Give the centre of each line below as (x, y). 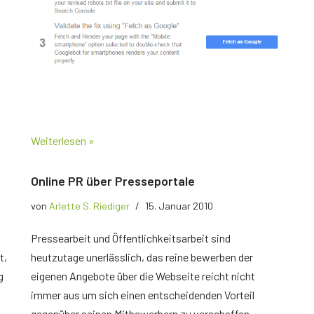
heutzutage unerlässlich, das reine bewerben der (142, 257)
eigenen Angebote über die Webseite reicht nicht (143, 275)
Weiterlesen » (63, 140)
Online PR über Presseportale (113, 180)
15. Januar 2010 (179, 205)
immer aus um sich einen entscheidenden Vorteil (143, 294)
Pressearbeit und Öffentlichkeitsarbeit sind (131, 238)
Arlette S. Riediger (89, 205)
